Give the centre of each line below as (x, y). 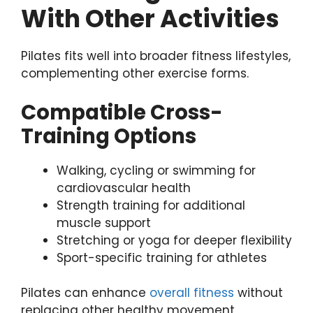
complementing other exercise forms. (135, 74)
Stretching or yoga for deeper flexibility (174, 240)
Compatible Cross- (122, 112)
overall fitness (192, 293)
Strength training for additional (151, 205)
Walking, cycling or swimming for (156, 170)
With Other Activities (150, 19)
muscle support (104, 223)
